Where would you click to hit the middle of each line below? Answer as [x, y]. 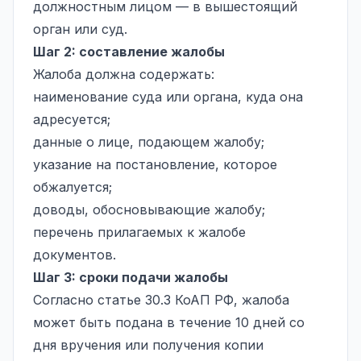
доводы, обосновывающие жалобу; [149, 209]
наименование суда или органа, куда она [168, 96]
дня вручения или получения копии [148, 344]
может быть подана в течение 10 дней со [169, 322]
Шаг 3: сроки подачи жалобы [131, 277]
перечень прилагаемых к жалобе [139, 232]
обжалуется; [73, 187]
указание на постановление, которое [155, 164]
